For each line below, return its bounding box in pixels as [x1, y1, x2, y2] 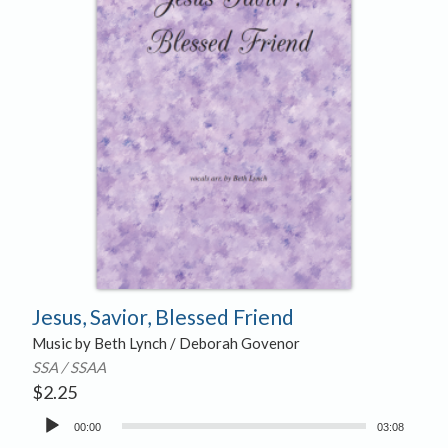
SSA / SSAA [31, 358, 106, 377]
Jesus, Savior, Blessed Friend [31, 304, 294, 330]
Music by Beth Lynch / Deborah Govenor [31, 334, 300, 353]
